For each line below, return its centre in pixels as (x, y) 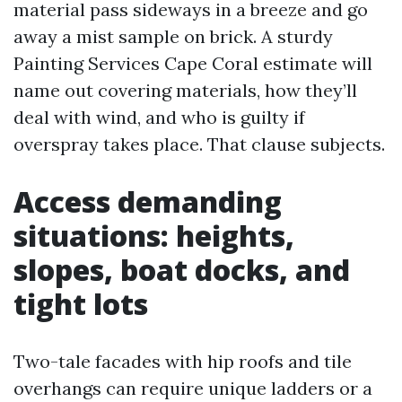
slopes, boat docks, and (182, 270)
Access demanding (148, 201)
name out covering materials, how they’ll (185, 90)
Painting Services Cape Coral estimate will (193, 63)
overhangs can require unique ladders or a (193, 388)
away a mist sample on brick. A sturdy (173, 36)
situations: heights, (154, 236)
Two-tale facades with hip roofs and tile (183, 361)
